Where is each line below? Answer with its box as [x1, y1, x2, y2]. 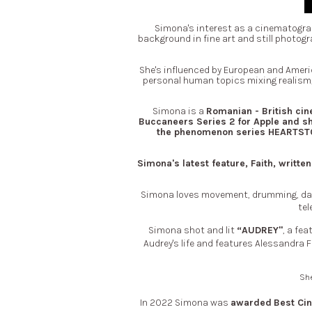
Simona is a [152, 105, 206, 118]
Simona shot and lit [148, 224, 237, 236]
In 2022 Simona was [139, 297, 231, 309]
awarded [230, 297, 272, 309]
